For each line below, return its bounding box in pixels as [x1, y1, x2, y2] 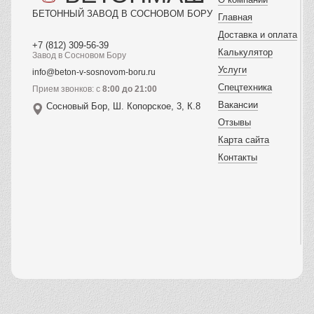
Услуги [218, 64, 247, 75]
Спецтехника [218, 81, 272, 93]
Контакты [218, 151, 257, 163]
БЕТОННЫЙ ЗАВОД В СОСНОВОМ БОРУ [32, 8, 212, 19]
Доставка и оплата [218, 29, 297, 40]
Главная [218, 11, 252, 22]
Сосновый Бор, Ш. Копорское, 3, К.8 [46, 100, 200, 111]
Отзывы [218, 116, 251, 128]
